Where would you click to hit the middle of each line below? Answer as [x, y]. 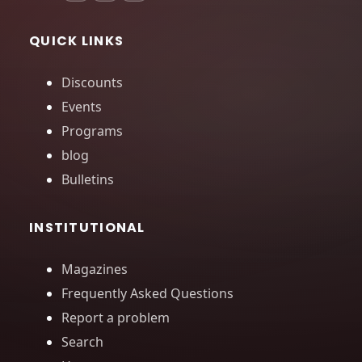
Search [82, 342]
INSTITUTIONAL [87, 228]
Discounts [92, 83]
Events [82, 107]
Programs [92, 131]
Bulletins [88, 180]
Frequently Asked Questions [147, 294]
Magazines [95, 269]
